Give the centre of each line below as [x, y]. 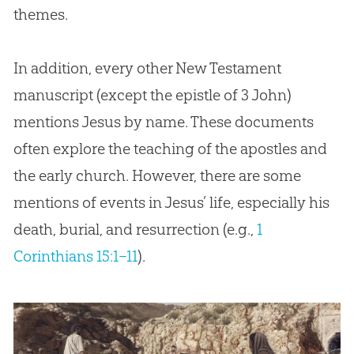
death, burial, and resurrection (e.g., [135, 230]
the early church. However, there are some [157, 176]
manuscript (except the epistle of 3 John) [152, 95]
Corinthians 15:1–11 [75, 256]
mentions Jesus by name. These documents [163, 122]
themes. [40, 15]
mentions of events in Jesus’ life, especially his [171, 203]
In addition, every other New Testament [147, 68]
